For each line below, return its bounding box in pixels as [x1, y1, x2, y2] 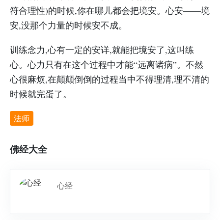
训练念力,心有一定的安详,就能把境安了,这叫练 [10, 44, 194, 55]
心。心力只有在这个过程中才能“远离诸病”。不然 [10, 58, 203, 70]
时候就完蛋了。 [10, 88, 72, 100]
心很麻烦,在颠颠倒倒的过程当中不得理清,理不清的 [10, 73, 209, 85]
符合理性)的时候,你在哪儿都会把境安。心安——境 [10, 4, 210, 16]
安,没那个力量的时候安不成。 [10, 19, 127, 31]
